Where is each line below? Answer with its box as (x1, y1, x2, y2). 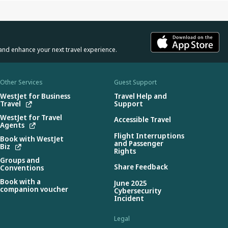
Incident (114, 193, 144, 203)
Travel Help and (114, 91, 167, 101)
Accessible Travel (114, 115, 171, 125)
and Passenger (114, 138, 163, 148)
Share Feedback (114, 162, 168, 172)
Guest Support (114, 77, 157, 87)
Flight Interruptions (114, 130, 184, 140)
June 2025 (114, 178, 147, 188)
